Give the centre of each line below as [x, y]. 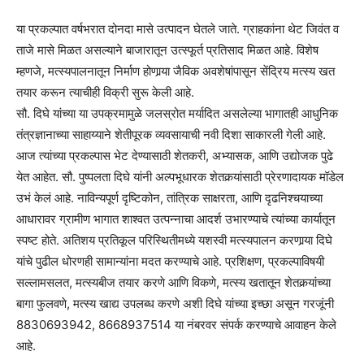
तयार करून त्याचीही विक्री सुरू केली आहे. [105, 92]
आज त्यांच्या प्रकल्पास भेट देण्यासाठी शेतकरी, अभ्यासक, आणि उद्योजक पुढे [175, 155]
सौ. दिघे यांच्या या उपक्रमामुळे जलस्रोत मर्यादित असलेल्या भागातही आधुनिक [177, 113]
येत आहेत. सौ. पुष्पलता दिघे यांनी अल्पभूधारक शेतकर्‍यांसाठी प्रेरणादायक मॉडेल [180, 176]
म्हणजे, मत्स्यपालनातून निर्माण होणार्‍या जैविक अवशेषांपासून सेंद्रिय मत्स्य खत [175, 71]
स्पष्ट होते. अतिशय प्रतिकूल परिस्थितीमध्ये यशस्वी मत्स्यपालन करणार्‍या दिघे [174, 240]
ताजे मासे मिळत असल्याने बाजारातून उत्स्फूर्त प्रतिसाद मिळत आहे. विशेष [167, 50]
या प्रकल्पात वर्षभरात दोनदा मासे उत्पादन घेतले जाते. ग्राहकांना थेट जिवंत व [178, 28]
